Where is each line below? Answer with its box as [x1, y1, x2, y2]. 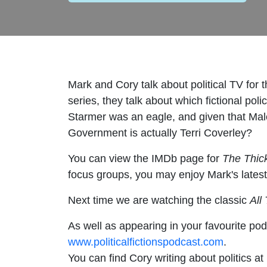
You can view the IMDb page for [68, 152, 222, 164]
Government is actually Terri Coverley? [68, 126, 252, 139]
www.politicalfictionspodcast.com [68, 235, 223, 248]
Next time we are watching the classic [68, 194, 250, 206]
